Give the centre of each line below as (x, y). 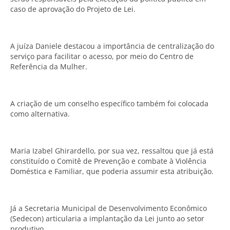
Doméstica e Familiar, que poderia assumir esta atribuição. (112, 171)
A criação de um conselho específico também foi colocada (109, 103)
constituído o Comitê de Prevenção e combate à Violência (108, 161)
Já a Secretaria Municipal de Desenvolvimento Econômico (109, 208)
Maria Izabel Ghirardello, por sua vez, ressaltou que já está (112, 151)
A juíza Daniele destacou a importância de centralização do (112, 46)
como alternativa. (40, 114)
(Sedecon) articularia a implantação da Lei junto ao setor (107, 218)
